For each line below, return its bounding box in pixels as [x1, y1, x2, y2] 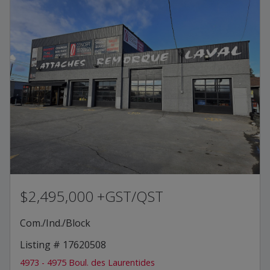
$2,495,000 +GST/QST [20, 186, 163, 206]
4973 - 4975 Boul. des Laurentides [20, 256, 155, 268]
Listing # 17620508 [20, 237, 106, 251]
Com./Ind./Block [20, 216, 90, 230]
